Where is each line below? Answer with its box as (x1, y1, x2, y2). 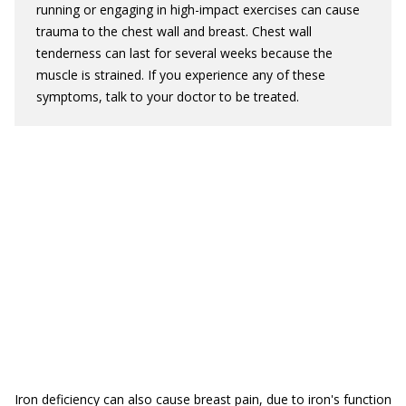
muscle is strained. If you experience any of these (36, 66, 325, 83)
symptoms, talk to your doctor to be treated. (36, 88, 299, 105)
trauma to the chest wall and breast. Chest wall (36, 23, 312, 40)
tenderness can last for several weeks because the (36, 44, 333, 62)
